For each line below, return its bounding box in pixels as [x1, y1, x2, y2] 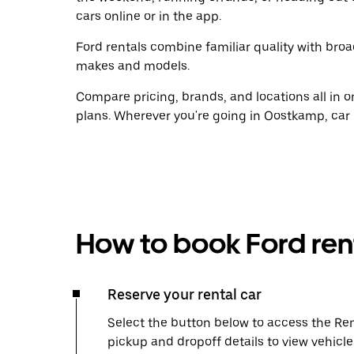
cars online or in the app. [76, 9, 221, 24]
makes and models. [76, 58, 190, 73]
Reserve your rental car [107, 286, 262, 303]
